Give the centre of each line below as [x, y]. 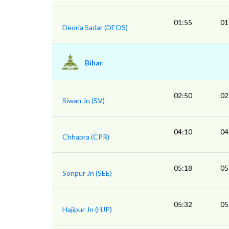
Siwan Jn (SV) [84, 101]
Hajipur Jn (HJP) [87, 210]
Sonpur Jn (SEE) [87, 173]
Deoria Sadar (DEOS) [95, 28]
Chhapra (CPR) [86, 137]
